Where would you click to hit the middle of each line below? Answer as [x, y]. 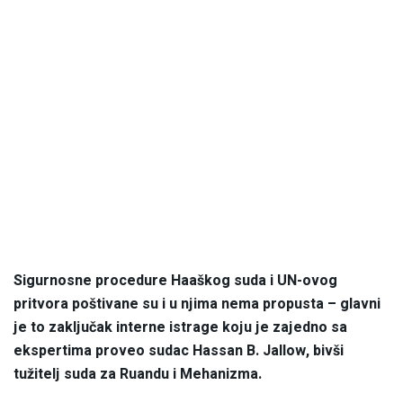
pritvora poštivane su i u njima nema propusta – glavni [197, 304]
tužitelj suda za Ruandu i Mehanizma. [138, 375]
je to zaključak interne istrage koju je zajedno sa [180, 328]
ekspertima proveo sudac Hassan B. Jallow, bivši [179, 351]
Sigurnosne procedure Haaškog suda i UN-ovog [175, 281]
